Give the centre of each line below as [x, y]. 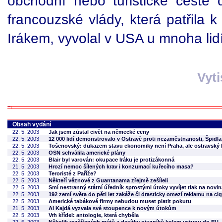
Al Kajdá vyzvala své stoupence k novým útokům [112, 208]
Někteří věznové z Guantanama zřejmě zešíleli [108, 180]
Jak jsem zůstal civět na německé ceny [99, 132]
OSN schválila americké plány [87, 153]
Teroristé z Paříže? [73, 173]
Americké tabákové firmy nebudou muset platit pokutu [120, 201]
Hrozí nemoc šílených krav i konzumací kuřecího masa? [121, 166]
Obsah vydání [32, 124]
